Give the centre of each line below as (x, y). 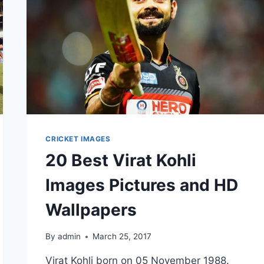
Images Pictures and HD (142, 185)
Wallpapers (91, 210)
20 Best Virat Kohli (121, 161)
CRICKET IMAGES (78, 139)
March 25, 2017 (122, 236)
